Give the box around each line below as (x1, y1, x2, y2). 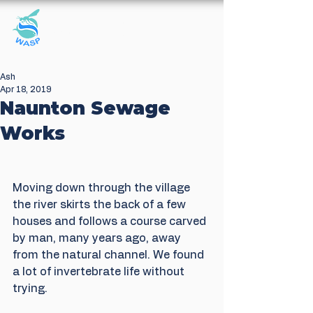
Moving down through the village (13, 182, 193, 194)
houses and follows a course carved (13, 216, 209, 227)
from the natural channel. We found (13, 249, 207, 261)
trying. (13, 283, 48, 294)
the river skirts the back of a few (13, 199, 189, 210)
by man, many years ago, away (13, 233, 184, 244)
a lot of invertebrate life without (13, 266, 187, 277)
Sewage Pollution (52, 28, 143, 38)
